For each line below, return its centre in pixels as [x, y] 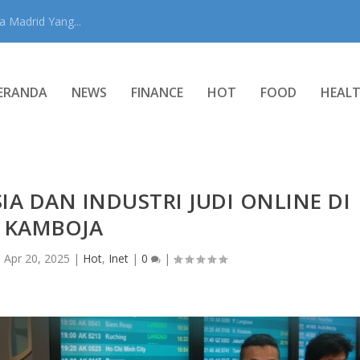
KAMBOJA [54, 227]
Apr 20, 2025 [37, 258]
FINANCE [157, 92]
